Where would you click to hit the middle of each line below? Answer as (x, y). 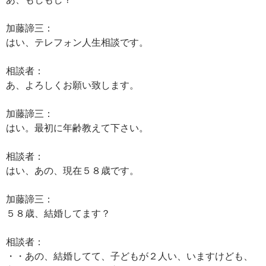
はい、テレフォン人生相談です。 (77, 42)
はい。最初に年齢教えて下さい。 (77, 127)
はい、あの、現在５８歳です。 (72, 170)
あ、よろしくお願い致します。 (72, 85)
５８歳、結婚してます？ (58, 213)
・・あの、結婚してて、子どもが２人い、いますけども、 (129, 256)
